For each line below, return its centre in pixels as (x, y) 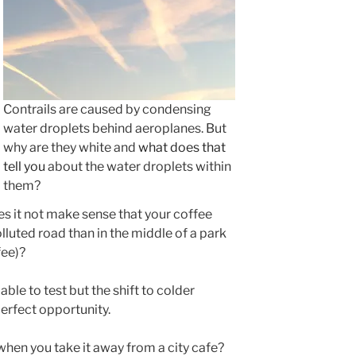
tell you (25, 166)
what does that (182, 147)
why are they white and (71, 147)
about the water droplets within (139, 166)
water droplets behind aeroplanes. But (115, 128)
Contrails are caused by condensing (108, 109)
